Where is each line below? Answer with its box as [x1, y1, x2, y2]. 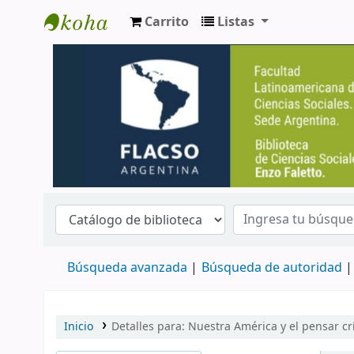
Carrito [145, 13, 189, 32]
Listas [217, 13, 254, 32]
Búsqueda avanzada [67, 258, 187, 278]
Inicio [64, 318, 93, 336]
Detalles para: [111, 318, 188, 336]
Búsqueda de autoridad [201, 258, 342, 278]
